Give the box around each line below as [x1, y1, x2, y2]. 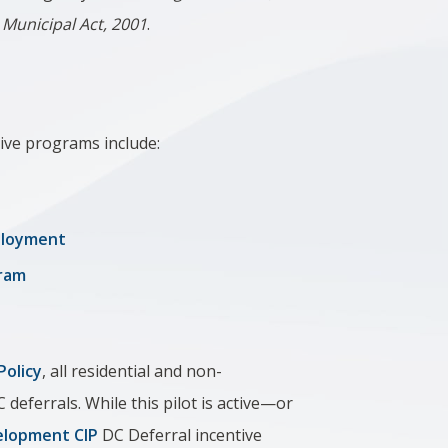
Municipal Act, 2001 [2, 13, 148, 35]
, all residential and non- [42, 360, 223, 382]
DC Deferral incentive [98, 424, 263, 446]
